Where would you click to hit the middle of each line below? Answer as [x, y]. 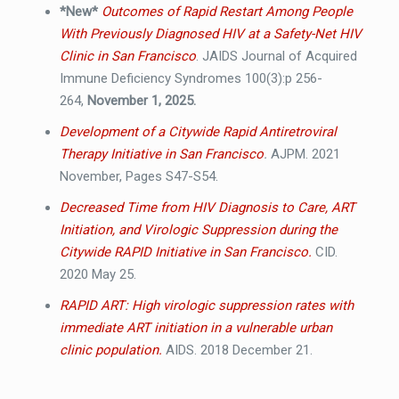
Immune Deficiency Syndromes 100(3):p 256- [191, 79]
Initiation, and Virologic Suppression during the [198, 230]
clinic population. [110, 350]
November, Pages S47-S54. [138, 177]
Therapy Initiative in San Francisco [161, 155]
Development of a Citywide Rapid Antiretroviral [198, 132]
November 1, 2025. [141, 101]
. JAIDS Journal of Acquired [276, 57]
